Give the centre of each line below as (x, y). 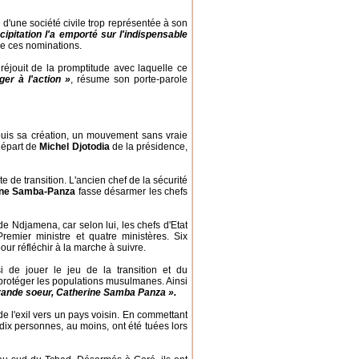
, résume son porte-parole (129, 79)
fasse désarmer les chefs (132, 192)
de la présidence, (149, 147)
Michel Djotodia (75, 147)
